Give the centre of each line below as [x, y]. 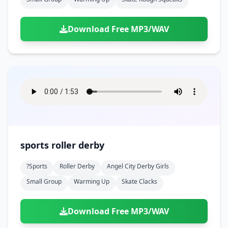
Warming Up [92, 181]
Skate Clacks [139, 181]
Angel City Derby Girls [138, 166]
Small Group [44, 181]
